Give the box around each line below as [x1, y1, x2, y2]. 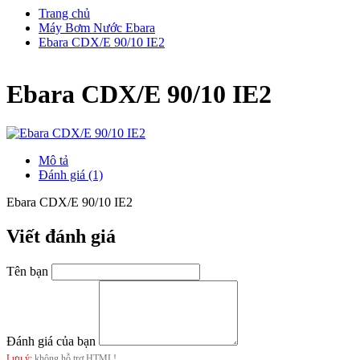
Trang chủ [39, 6, 90, 20]
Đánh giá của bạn [6, 334, 96, 349]
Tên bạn [6, 264, 48, 279]
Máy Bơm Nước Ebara [39, 20, 155, 35]
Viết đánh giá [6, 226, 116, 247]
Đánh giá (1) [39, 168, 103, 182]
